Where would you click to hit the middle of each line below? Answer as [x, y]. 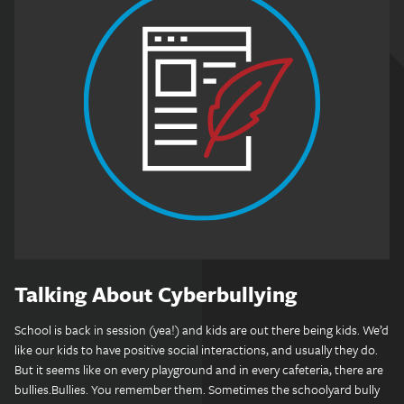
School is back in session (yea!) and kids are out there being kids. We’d [202, 330]
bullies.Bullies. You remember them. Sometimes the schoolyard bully [197, 389]
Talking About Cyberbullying [156, 294]
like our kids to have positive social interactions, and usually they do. [196, 349]
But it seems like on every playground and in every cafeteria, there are [199, 369]
